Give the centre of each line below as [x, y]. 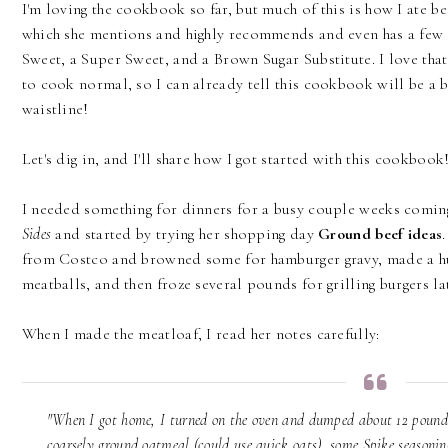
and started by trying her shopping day [187, 234]
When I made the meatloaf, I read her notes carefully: [200, 334]
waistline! [55, 109]
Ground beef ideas [380, 234]
